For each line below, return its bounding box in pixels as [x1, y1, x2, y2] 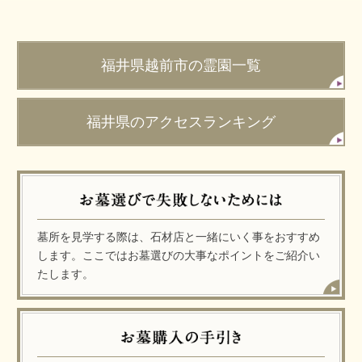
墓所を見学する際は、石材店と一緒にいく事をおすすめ [37, 229, 321, 243]
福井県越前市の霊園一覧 [101, 57, 261, 74]
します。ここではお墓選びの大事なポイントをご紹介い [37, 248, 321, 262]
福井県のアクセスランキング [86, 113, 276, 130]
